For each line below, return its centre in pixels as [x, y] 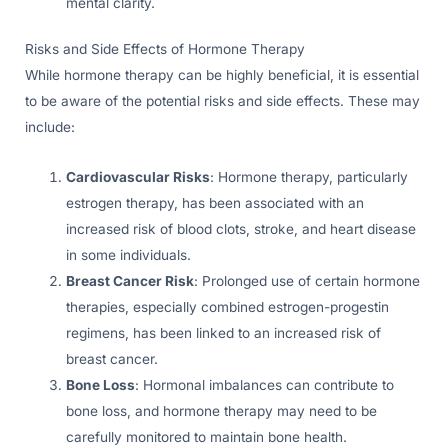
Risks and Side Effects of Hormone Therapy [165, 49]
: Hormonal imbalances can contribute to [265, 385]
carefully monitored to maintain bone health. [207, 437]
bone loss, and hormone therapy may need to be [222, 411]
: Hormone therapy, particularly [309, 177]
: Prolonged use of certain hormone [307, 281]
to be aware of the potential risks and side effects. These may [222, 101]
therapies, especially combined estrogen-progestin [228, 307]
